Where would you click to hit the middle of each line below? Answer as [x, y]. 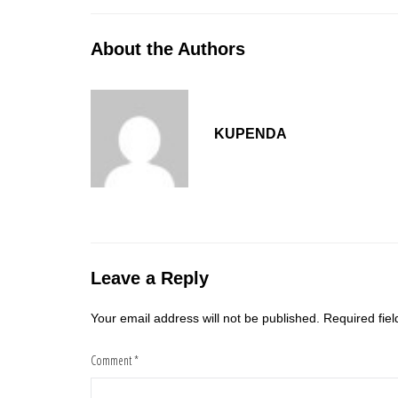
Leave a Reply [150, 278]
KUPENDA [251, 134]
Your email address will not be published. [205, 318]
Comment [112, 361]
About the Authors [168, 48]
